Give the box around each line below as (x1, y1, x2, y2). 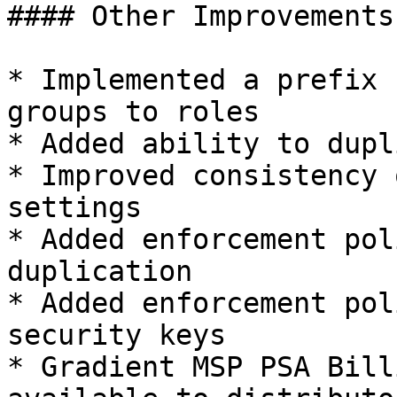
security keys (7, 319, 226, 351)
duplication (7, 255, 192, 287)
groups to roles (7, 96, 260, 128)
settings (7, 191, 142, 223)
